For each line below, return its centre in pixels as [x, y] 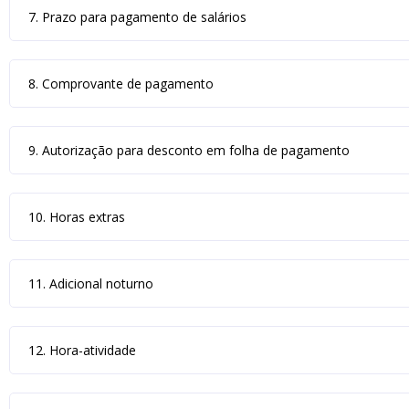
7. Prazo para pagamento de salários [137, 17]
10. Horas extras [77, 217]
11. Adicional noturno [91, 283]
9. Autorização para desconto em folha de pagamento [189, 150]
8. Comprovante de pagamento [121, 84]
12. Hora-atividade [82, 350]
